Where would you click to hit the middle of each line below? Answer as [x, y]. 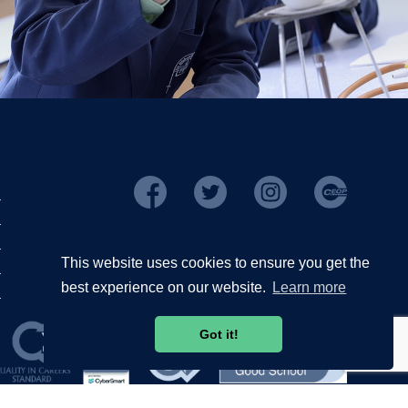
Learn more [310, 288]
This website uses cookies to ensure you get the [216, 262]
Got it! [219, 335]
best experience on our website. [166, 288]
